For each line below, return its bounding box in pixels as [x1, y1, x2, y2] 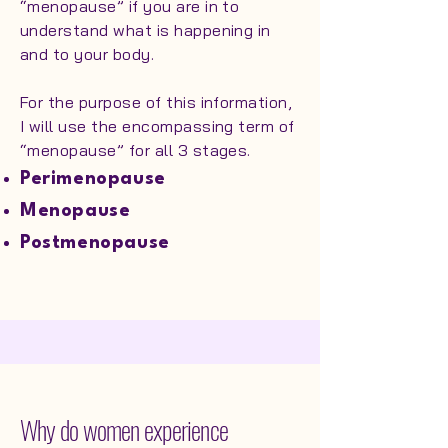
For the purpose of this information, [20, 92, 293, 112]
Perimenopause [20, 170, 166, 188]
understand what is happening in [20, 20, 271, 40]
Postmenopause [20, 234, 170, 252]
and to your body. [20, 44, 164, 64]
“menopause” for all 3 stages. [20, 140, 251, 160]
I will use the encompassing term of [20, 116, 295, 136]
